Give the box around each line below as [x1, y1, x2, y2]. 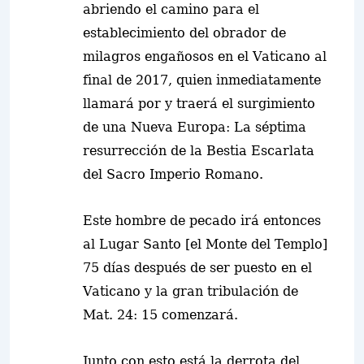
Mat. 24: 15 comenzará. [83, 307, 238, 323]
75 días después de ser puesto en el [83, 260, 312, 275]
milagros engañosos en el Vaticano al [83, 49, 327, 64]
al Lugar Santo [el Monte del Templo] [83, 236, 327, 252]
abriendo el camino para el [83, 2, 259, 17]
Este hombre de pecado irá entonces [83, 213, 321, 228]
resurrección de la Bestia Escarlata [83, 143, 314, 158]
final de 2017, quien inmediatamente [83, 72, 321, 88]
